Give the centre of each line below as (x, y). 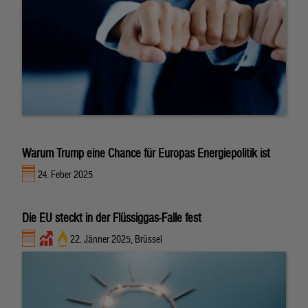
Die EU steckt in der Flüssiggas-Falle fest (112, 217)
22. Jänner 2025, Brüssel (116, 239)
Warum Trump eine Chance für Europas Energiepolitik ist (146, 153)
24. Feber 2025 (66, 175)
